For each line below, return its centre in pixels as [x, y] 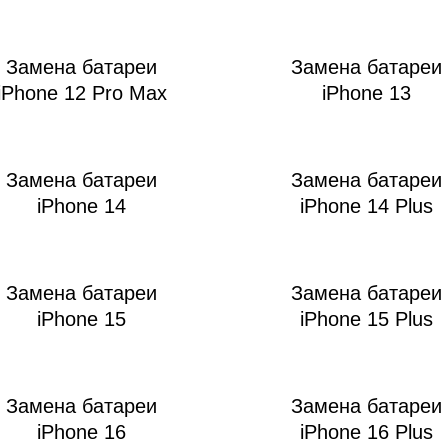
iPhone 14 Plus [366, 206]
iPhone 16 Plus [366, 432]
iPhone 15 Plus [366, 319]
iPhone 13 [366, 93]
